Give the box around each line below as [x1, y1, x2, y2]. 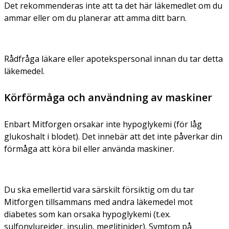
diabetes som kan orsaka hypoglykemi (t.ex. [4, 208, 171, 220]
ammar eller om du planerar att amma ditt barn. [4, 12, 187, 24]
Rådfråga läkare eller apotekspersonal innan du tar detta [4, 53, 223, 64]
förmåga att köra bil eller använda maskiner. [4, 143, 174, 154]
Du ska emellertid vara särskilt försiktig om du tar [4, 184, 194, 195]
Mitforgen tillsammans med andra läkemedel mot [4, 196, 193, 208]
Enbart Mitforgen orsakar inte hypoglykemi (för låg [4, 118, 202, 130]
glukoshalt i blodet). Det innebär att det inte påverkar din [4, 130, 222, 142]
